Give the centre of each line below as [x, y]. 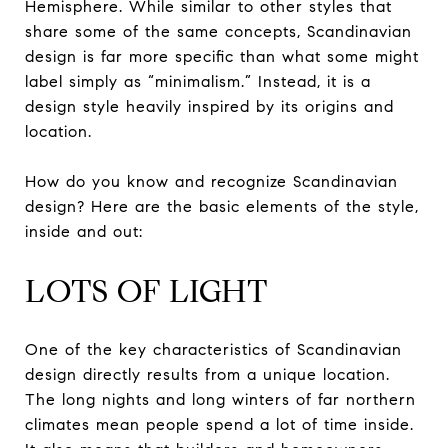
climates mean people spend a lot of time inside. [219, 425]
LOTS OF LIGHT [147, 290]
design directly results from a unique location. [207, 375]
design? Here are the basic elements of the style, [222, 206]
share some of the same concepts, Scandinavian [218, 31]
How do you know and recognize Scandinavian [211, 181]
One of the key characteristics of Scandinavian [213, 350]
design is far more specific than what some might [222, 56]
